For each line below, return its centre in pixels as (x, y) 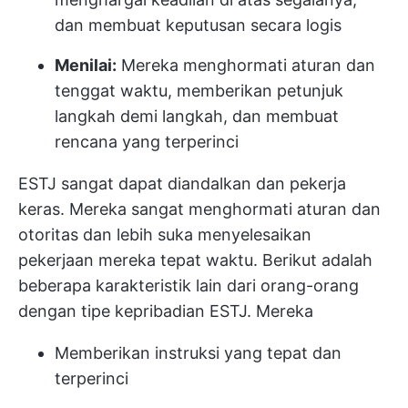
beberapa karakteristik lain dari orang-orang (189, 286)
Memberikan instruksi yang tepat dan (198, 353)
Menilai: (86, 65)
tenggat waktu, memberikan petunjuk (199, 91)
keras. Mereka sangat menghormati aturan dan (199, 209)
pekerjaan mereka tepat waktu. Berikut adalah (195, 260)
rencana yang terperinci (147, 142)
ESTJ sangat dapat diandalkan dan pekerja (182, 184)
